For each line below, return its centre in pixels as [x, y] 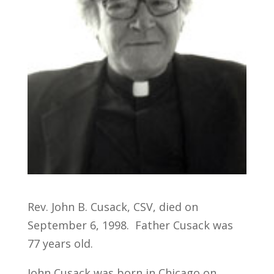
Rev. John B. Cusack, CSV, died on [113, 207]
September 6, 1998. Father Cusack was [130, 225]
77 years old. [60, 244]
